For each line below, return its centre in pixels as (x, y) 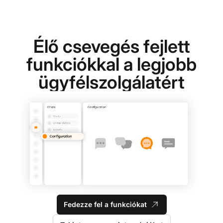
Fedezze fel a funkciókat (105, 205)
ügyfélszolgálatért (111, 82)
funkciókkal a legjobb (111, 64)
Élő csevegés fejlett (111, 47)
